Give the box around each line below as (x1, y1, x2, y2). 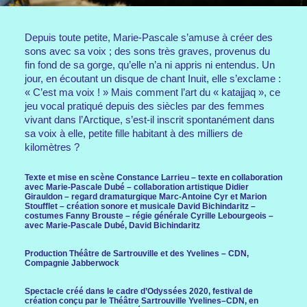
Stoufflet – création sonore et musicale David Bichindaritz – (25, 201, 256, 211)
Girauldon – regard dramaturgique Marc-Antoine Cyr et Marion (25, 192, 267, 201)
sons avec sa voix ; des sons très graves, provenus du (25, 45, 270, 57)
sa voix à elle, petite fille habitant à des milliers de (25, 127, 243, 139)
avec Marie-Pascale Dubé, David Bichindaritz (25, 221, 200, 230)
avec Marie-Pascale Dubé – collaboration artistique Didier (25, 182, 249, 192)
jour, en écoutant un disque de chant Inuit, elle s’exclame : (25, 73, 281, 84)
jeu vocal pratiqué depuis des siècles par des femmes (25, 100, 265, 112)
